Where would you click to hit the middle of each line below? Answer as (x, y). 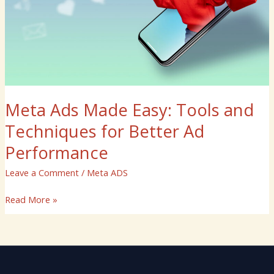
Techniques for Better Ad (104, 131)
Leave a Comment (42, 173)
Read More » (31, 200)
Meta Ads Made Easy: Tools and (129, 109)
